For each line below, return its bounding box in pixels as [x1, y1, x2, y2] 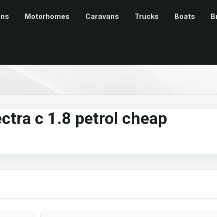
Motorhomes [25, 12, 70, 21]
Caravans [85, 12, 119, 21]
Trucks [135, 12, 159, 21]
